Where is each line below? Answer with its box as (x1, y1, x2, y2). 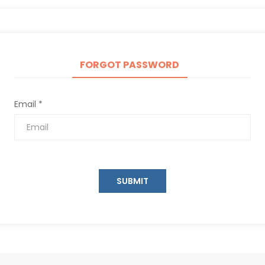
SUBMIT (117, 175, 148, 188)
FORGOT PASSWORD (80, 58, 179, 72)
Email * (14, 98, 43, 111)
